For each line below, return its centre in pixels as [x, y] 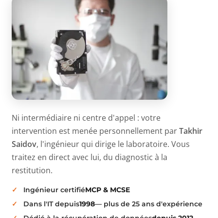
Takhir [191, 131]
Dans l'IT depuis [51, 204]
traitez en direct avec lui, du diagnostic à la [90, 157]
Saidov [24, 144]
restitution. [32, 170]
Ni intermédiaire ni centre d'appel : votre [86, 118]
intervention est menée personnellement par [95, 131]
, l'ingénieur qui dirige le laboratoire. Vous [113, 144]
